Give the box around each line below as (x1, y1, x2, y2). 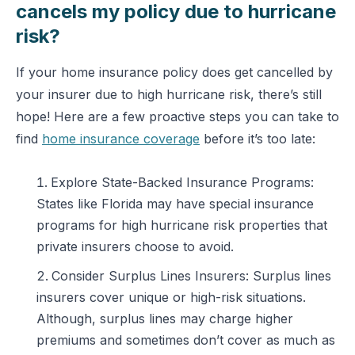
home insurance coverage (42, 131, 200, 147)
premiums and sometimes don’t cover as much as (36, 332, 335, 348)
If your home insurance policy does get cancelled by (16, 64, 333, 80)
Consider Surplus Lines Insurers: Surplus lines (52, 268, 331, 284)
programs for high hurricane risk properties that (36, 217, 327, 233)
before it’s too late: (200, 131, 315, 147)
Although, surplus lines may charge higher (36, 311, 293, 326)
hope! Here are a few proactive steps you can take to (16, 109, 339, 124)
